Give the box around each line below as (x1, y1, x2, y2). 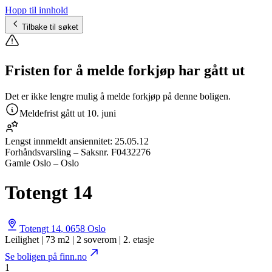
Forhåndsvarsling (5, 146, 71, 157)
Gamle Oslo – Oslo (5, 157, 79, 168)
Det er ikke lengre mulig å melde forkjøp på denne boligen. (5, 90, 231, 101)
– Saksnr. (71, 146, 111, 157)
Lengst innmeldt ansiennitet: (5, 135, 112, 146)
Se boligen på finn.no (5, 251, 87, 262)
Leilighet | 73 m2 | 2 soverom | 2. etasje (5, 234, 154, 245)
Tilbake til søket (22, 22, 78, 32)
